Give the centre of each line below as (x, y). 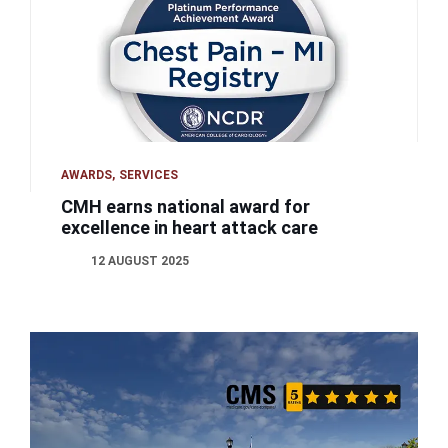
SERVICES (149, 175)
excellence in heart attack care (190, 228)
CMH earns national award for (186, 207)
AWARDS (87, 175)
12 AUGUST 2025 (140, 261)
